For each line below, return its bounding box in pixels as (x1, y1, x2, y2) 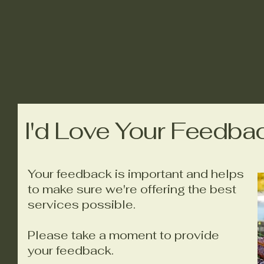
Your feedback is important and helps (28, 166, 244, 181)
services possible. (28, 197, 136, 212)
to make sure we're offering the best (28, 181, 236, 197)
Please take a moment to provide (28, 227, 219, 243)
